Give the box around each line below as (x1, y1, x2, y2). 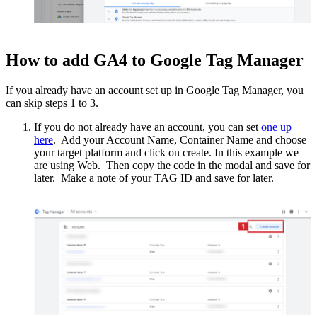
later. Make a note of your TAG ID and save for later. (34, 172, 274, 185)
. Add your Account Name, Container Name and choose (53, 134, 306, 146)
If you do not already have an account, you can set (34, 121, 261, 134)
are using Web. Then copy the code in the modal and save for (34, 159, 310, 172)
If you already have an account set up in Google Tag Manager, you (6, 84, 304, 97)
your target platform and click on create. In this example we (34, 146, 299, 159)
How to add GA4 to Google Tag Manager (6, 51, 304, 70)
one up (261, 121, 292, 134)
